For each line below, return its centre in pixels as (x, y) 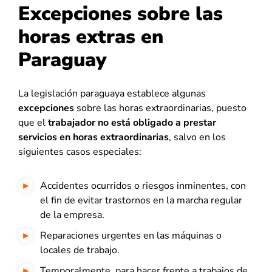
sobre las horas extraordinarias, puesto (160, 108)
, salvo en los (197, 137)
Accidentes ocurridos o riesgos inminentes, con (143, 186)
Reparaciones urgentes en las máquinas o (131, 236)
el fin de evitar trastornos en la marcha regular (141, 200)
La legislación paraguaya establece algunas (112, 93)
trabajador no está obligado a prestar (132, 123)
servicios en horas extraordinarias (93, 137)
